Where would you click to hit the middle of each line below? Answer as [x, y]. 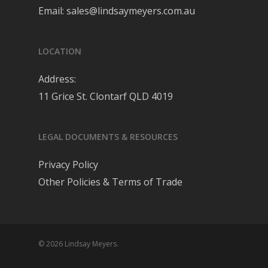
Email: [52, 11]
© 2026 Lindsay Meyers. [78, 244]
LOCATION [60, 51]
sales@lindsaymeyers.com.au [131, 11]
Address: [57, 79]
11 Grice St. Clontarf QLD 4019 [106, 96]
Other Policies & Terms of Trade [110, 182]
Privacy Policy [68, 165]
